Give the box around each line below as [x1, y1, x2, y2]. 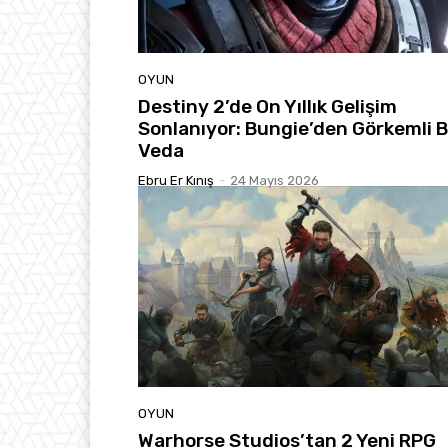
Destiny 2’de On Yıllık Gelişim [138, 94, 397, 118]
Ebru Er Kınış [138, 172, 214, 188]
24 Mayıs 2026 [230, 172, 319, 188]
